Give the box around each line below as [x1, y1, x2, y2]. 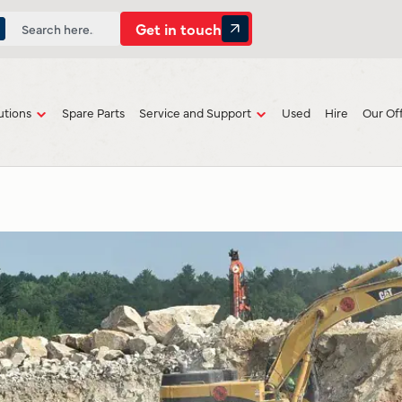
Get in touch [135, 17, 222, 39]
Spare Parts [62, 103, 126, 120]
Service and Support [139, 103, 252, 120]
